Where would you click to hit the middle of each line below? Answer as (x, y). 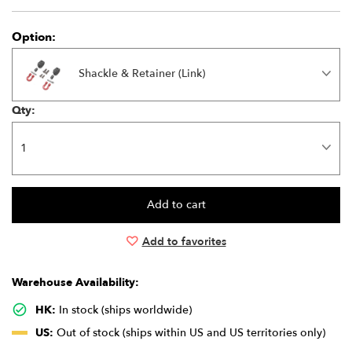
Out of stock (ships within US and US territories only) (189, 333)
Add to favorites (184, 242)
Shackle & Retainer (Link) (142, 74)
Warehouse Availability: (75, 283)
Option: (34, 37)
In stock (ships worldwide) (124, 310)
